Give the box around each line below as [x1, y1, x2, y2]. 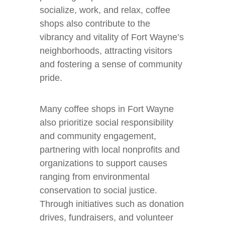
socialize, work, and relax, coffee [40, 5, 170, 15]
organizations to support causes [40, 158, 167, 168]
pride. [40, 73, 62, 83]
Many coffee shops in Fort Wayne [40, 104, 174, 114]
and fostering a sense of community [40, 59, 182, 69]
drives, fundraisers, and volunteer [40, 212, 173, 222]
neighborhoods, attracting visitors [40, 46, 172, 56]
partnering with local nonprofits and [40, 145, 180, 155]
